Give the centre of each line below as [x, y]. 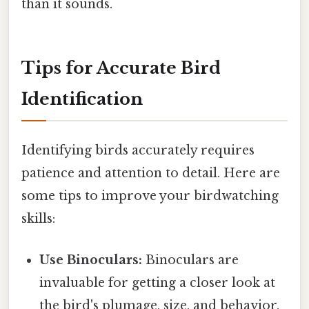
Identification [82, 99]
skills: [38, 219]
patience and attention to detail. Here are [151, 173]
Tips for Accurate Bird [121, 68]
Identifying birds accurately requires [138, 151]
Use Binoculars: [91, 260]
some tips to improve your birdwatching [150, 196]
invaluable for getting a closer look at [158, 282]
